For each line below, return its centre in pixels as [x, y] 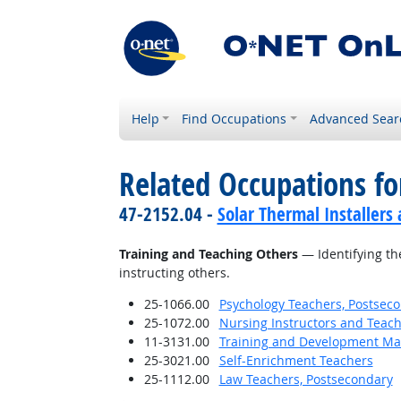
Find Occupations [235, 119]
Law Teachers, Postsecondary [306, 379]
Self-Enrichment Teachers [296, 360]
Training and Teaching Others [208, 254]
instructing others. [174, 273]
